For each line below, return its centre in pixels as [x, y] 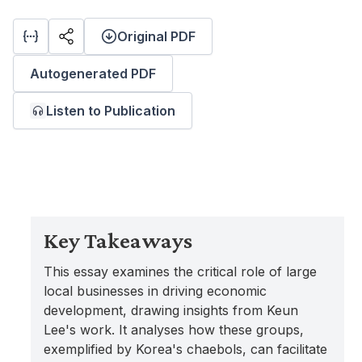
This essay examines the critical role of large [181, 271]
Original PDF [156, 36]
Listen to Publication [111, 111]
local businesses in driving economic [156, 291]
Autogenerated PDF [93, 74]
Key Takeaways [118, 240]
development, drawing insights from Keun [171, 310]
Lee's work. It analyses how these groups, [174, 330]
